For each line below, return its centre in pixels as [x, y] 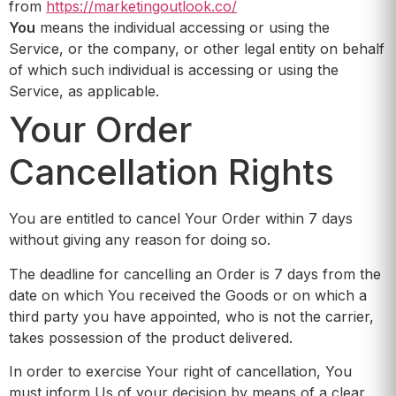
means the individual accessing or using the [183, 28]
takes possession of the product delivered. [151, 337]
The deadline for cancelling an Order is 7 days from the [195, 274]
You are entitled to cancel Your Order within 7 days [181, 219]
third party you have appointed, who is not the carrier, [191, 316]
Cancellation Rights [171, 172]
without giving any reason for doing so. [140, 240]
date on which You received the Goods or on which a [188, 295]
